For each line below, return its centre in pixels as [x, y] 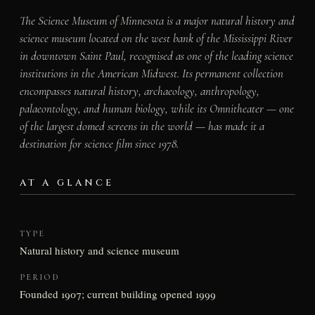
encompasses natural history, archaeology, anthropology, [139, 91]
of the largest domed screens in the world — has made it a [142, 126]
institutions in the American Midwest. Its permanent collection [151, 73]
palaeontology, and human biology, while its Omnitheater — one [156, 108]
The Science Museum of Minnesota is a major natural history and [157, 20]
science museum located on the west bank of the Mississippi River [156, 38]
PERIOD [39, 277]
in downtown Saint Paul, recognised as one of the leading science [156, 56]
